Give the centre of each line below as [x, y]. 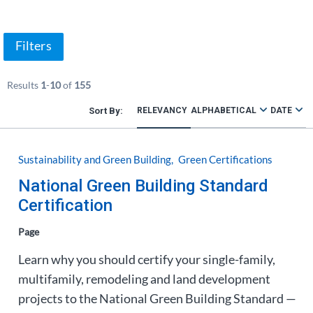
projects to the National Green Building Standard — [157, 298]
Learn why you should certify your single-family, [147, 259]
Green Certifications [225, 159]
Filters [34, 45]
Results [24, 85]
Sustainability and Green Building [95, 159]
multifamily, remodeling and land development [144, 279]
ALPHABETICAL [224, 110]
